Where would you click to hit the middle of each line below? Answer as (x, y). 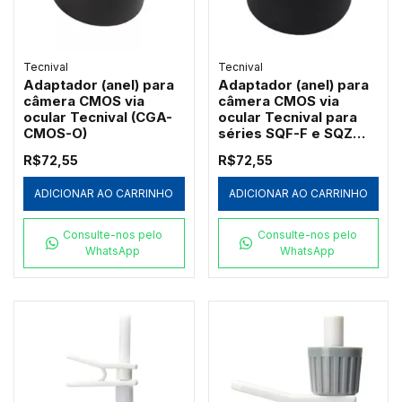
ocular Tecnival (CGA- (98, 117)
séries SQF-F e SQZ (285, 133)
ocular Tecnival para (287, 117)
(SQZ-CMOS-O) (269, 149)
